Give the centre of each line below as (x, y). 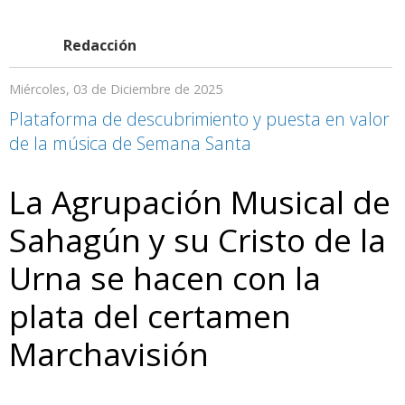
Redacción (100, 45)
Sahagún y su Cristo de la (198, 239)
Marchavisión (109, 353)
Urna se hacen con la (165, 277)
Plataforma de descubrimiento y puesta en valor (199, 118)
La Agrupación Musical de (200, 201)
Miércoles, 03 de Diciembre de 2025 (116, 89)
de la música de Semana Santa (130, 143)
